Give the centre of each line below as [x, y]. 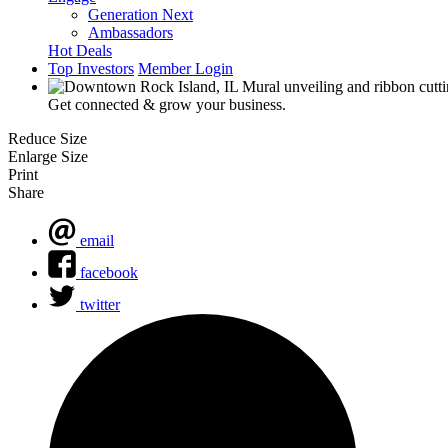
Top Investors [91, 68]
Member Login [185, 68]
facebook [109, 272]
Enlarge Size [48, 156]
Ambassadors [130, 32]
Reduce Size [47, 138]
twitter [100, 304]
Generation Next [140, 14]
